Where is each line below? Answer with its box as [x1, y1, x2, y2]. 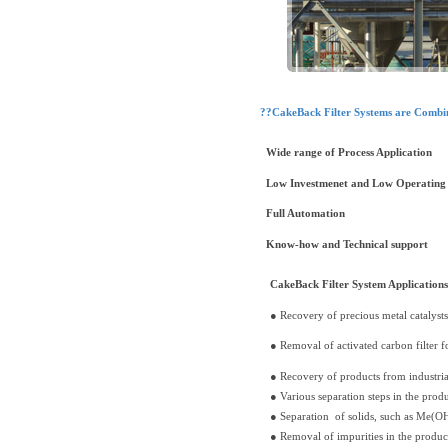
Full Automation [260, 208, 345, 220]
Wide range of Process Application [260, 147, 432, 158]
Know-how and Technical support [260, 238, 428, 250]
